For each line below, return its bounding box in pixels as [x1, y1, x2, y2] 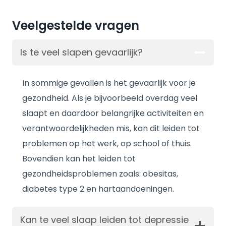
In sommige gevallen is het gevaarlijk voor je [22, 77, 196, 89]
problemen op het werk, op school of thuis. [22, 138, 192, 149]
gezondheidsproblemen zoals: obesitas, [22, 168, 178, 180]
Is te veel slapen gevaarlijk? [20, 46, 143, 59]
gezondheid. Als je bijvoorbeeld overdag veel [22, 92, 197, 104]
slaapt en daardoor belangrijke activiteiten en [22, 107, 204, 119]
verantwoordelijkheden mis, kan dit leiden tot [22, 123, 200, 134]
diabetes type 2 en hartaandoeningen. [22, 183, 174, 195]
